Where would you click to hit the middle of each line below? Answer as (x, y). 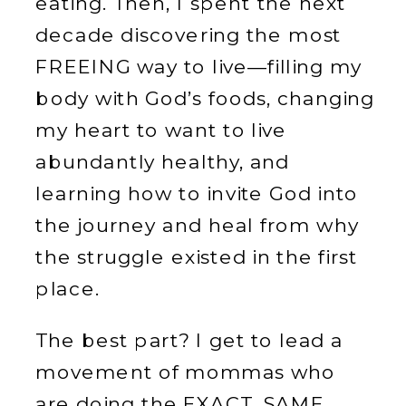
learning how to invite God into (197, 193)
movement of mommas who (186, 372)
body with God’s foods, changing (205, 98)
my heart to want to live (161, 130)
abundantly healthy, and (163, 162)
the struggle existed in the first (197, 257)
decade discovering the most (188, 35)
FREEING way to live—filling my (199, 67)
